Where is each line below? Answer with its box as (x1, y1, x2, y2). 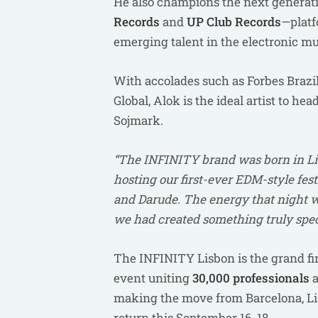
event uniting (114, 270, 192, 286)
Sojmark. (114, 112, 166, 128)
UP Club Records (187, 13, 281, 30)
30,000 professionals (192, 270, 309, 286)
